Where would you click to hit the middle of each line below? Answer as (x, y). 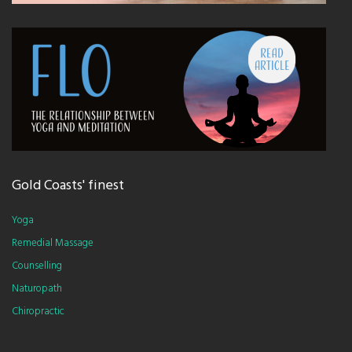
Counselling (37, 266)
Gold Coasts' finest (68, 185)
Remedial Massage (53, 243)
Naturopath (37, 289)
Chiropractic (38, 312)
